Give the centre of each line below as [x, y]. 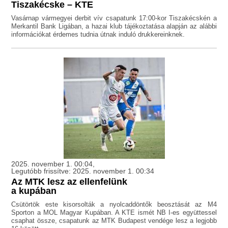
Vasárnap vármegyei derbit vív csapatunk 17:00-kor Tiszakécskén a [114, 18]
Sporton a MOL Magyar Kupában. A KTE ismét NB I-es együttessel [114, 213]
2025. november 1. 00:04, [53, 164]
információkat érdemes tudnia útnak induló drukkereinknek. [98, 35]
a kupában [34, 191]
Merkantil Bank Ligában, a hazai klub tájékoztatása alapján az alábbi [114, 26]
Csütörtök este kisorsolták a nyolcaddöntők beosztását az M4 [114, 205]
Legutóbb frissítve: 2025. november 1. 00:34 [83, 171]
